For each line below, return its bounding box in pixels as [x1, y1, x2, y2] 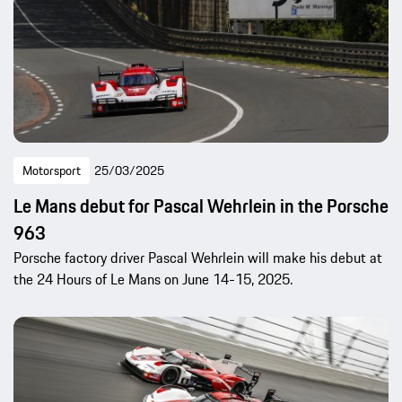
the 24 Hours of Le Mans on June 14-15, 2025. [13, 267, 293, 290]
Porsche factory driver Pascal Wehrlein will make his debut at [13, 246, 382, 268]
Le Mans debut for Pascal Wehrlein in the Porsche [13, 191, 389, 220]
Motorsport [22, 160, 81, 180]
